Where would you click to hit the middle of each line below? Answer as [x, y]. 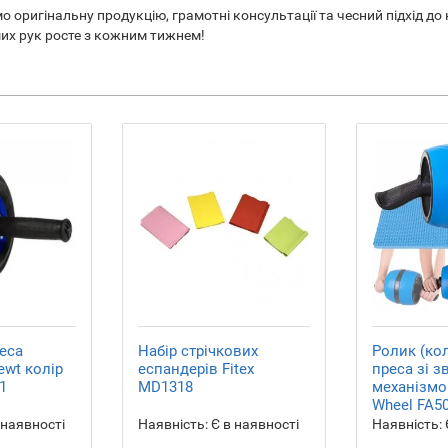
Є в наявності [253, 424]
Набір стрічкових [198, 351]
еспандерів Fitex [196, 369]
